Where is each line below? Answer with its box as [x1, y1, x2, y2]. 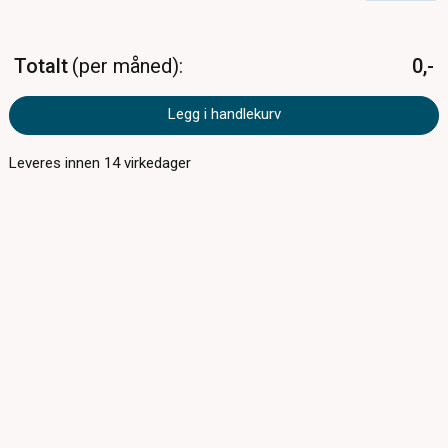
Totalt [14, 54, 69, 79]
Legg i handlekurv [167, 105, 281, 124]
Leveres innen [9, 154, 105, 173]
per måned [78, 54, 172, 79]
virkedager [120, 154, 192, 173]
